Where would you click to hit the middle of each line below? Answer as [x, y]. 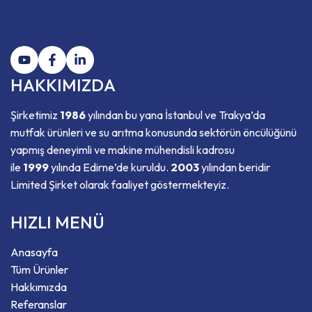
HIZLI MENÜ [57, 223]
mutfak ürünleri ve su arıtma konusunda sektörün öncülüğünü [154, 133]
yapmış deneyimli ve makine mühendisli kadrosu [123, 150]
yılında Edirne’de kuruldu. [110, 167]
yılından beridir [235, 167]
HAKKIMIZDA [63, 85]
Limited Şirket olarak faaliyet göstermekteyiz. [120, 185]
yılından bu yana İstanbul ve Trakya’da [175, 115]
